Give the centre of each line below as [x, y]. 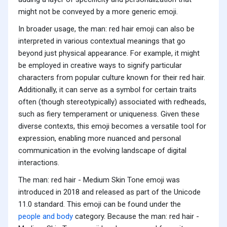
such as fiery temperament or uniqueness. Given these [109, 114]
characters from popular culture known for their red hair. [112, 78]
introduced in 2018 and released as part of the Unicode [109, 192]
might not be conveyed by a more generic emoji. [98, 12]
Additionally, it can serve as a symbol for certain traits [107, 90]
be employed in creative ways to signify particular [100, 66]
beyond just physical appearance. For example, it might [109, 53]
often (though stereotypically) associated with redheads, [112, 102]
